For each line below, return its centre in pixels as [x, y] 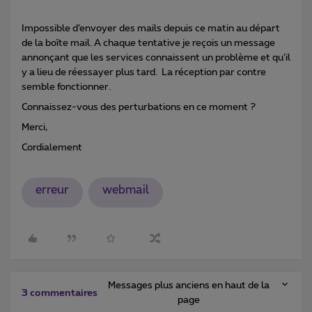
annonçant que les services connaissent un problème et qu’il [156, 57]
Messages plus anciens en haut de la [188, 286]
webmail [125, 190]
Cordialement [52, 147]
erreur [52, 190]
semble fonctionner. [67, 87]
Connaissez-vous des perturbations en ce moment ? [139, 107]
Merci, [34, 127]
